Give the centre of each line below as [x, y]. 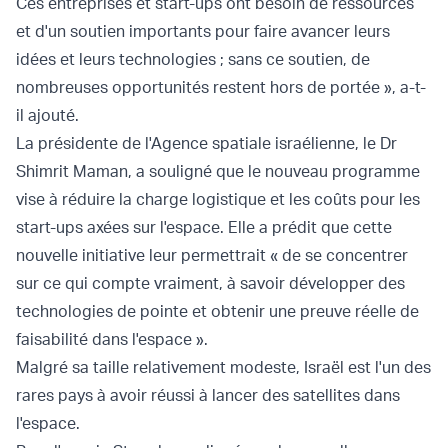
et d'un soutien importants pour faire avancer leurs [203, 30]
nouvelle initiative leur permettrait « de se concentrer [212, 254]
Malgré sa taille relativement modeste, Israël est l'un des [223, 366]
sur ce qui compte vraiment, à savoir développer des [210, 282]
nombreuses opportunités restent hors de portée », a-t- [221, 86]
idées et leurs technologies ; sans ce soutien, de [193, 58]
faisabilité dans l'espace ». [112, 338]
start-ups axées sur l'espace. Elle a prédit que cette [204, 226]
